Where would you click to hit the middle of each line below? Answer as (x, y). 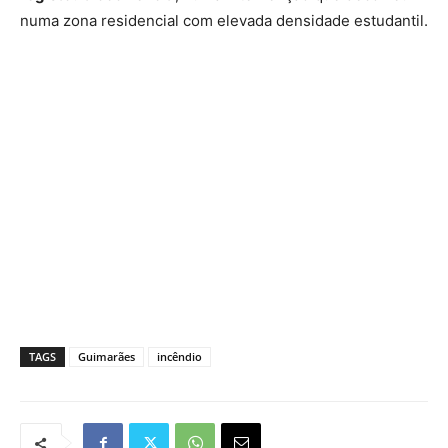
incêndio (179, 357)
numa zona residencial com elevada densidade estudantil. (224, 21)
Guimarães (106, 357)
